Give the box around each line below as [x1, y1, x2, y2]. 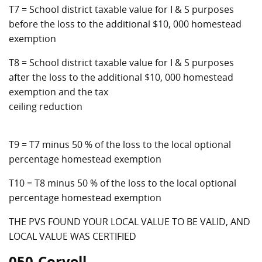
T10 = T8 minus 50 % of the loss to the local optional [9, 177, 236, 189]
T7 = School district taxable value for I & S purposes [9, 3, 234, 16]
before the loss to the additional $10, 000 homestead [9, 18, 242, 30]
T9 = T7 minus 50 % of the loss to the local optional [9, 138, 231, 151]
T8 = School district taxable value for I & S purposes [9, 56, 234, 69]
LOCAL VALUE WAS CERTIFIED [9, 230, 136, 243]
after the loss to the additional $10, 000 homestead [9, 71, 233, 84]
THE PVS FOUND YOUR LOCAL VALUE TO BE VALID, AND [9, 215, 250, 228]
